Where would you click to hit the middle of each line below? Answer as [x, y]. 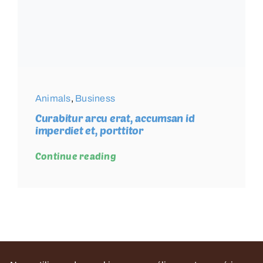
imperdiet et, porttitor [89, 131]
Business [95, 99]
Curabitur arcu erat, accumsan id [115, 118]
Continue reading [75, 156]
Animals [53, 99]
